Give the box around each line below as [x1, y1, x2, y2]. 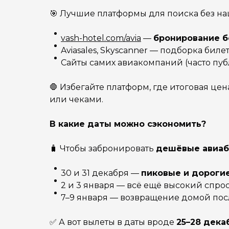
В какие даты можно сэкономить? [50, 119, 206, 129]
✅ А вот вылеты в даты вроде [50, 217, 176, 227]
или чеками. [50, 95, 103, 104]
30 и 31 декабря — [61, 168, 141, 178]
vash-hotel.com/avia [61, 33, 141, 43]
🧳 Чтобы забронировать [50, 144, 156, 153]
